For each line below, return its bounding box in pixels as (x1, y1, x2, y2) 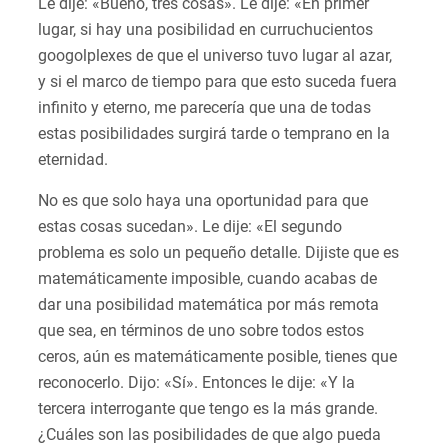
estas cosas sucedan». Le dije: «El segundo (38, 217, 342, 237)
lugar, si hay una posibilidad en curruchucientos (38, 20, 373, 40)
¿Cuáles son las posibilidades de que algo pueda (38, 425, 381, 445)
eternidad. (38, 150, 112, 170)
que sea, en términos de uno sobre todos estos (38, 321, 364, 341)
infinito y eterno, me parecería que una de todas (38, 98, 371, 118)
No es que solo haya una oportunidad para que (38, 191, 368, 211)
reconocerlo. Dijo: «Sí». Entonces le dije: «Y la (38, 373, 355, 393)
